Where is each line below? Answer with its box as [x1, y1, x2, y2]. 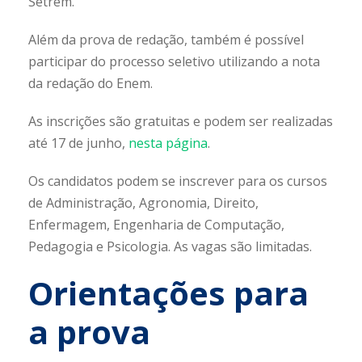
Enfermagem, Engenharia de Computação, [28, 216, 284, 234]
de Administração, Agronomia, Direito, [28, 194, 259, 213]
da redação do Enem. [28, 74, 153, 93]
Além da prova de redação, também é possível [28, 31, 304, 49]
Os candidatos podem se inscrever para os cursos [28, 172, 327, 191]
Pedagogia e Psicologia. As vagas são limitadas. [28, 238, 312, 256]
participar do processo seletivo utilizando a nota [28, 53, 320, 71]
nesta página [128, 134, 208, 153]
